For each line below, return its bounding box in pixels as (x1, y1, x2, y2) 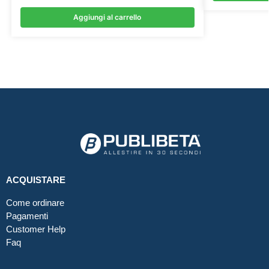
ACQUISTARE (6, 174, 65, 185)
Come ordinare (6, 197, 64, 208)
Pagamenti (6, 210, 48, 221)
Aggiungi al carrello (73, 13, 142, 22)
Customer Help (6, 223, 65, 234)
